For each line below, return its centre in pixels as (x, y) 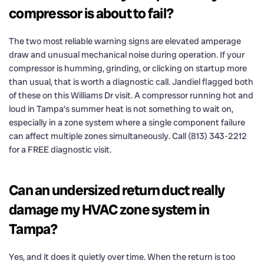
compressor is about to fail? (91, 13)
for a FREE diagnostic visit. (60, 149)
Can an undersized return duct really (117, 190)
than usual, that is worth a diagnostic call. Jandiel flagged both (131, 82)
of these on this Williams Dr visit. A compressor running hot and (131, 95)
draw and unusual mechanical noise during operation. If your (127, 55)
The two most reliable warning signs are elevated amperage (125, 41)
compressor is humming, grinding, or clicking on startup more (128, 68)
